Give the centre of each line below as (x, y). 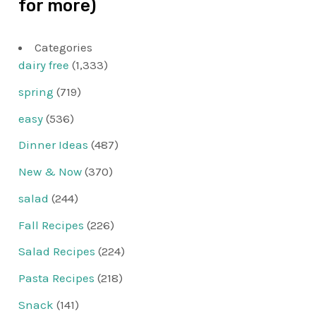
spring (36, 91)
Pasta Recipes (57, 278)
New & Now (50, 172)
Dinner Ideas (54, 145)
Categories (64, 48)
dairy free (44, 65)
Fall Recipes (51, 225)
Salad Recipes (57, 251)
